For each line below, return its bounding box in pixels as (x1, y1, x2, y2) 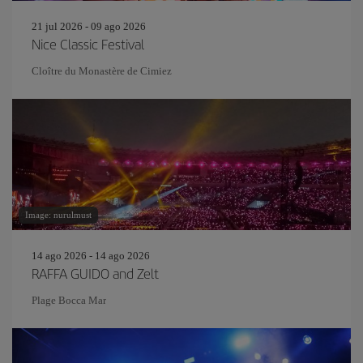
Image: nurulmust (25, 210, 92, 220)
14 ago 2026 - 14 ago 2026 (32, 250, 150, 262)
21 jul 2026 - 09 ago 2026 (32, 20, 146, 32)
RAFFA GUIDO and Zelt (32, 263, 159, 283)
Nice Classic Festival (32, 34, 144, 53)
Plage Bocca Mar (32, 294, 106, 306)
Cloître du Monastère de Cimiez (32, 65, 172, 77)
